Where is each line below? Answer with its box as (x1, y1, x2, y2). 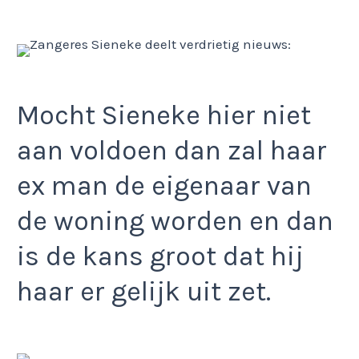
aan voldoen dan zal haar (17, 134, 327, 167)
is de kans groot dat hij (17, 240, 304, 272)
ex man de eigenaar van (17, 169, 312, 202)
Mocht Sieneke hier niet (17, 99, 311, 131)
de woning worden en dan (17, 204, 333, 237)
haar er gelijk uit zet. (17, 275, 271, 308)
